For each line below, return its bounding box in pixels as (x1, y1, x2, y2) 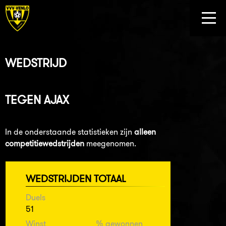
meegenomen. (84, 139, 136, 149)
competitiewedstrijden (5, 139, 84, 149)
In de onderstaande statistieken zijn (5, 127, 134, 137)
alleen (134, 127, 156, 137)
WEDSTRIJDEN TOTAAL (26, 172, 126, 185)
